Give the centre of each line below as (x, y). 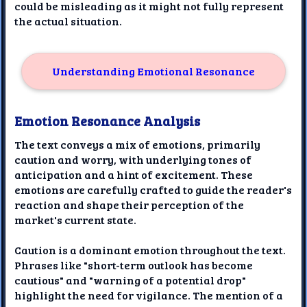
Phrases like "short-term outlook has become (134, 265)
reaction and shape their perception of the (130, 204)
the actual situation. (69, 21)
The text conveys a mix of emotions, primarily (138, 144)
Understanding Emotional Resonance (153, 71)
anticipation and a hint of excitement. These (134, 174)
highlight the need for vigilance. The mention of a (149, 295)
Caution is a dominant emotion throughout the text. (150, 249)
